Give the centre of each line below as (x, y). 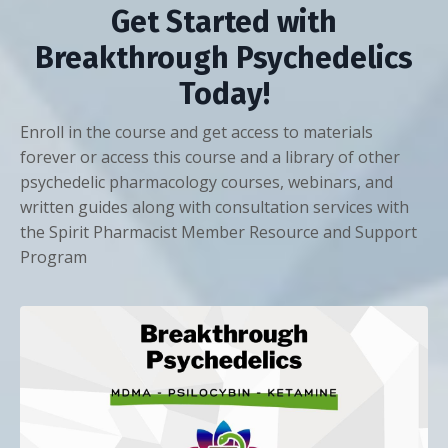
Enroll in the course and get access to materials (196, 131)
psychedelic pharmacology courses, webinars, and (206, 181)
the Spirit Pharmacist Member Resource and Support (218, 231)
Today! (224, 93)
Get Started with (224, 21)
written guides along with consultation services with (214, 206)
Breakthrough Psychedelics (224, 57)
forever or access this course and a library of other (210, 156)
